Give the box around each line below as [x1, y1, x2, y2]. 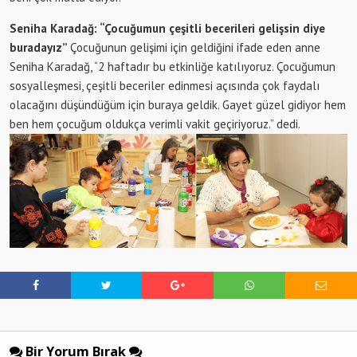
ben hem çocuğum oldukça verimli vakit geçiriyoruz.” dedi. [10, 116, 300, 132]
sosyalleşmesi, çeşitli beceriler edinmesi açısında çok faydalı [10, 78, 320, 94]
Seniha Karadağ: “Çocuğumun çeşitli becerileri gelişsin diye [10, 21, 325, 37]
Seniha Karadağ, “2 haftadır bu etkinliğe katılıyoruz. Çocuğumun [10, 59, 335, 75]
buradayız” [10, 40, 70, 56]
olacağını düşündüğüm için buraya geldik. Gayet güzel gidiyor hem [10, 97, 346, 113]
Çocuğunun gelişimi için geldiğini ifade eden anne [70, 40, 320, 56]
